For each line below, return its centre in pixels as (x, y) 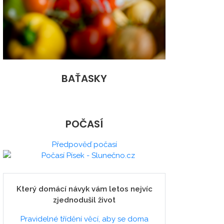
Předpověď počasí (84, 145)
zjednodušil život (84, 200)
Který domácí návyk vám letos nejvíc (84, 189)
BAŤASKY (84, 79)
